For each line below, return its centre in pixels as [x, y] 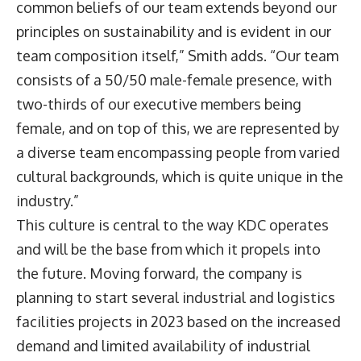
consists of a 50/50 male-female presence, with [174, 79]
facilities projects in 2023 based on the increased [178, 321]
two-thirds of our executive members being [159, 104]
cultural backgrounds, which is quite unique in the [180, 176]
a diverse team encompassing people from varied [178, 152]
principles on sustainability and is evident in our [174, 31]
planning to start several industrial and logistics [176, 297]
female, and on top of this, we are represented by [178, 128]
